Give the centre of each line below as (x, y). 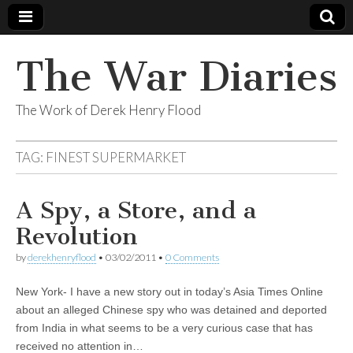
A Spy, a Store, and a (136, 210)
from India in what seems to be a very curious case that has (164, 328)
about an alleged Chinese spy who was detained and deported (171, 310)
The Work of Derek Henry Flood (108, 110)
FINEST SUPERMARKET (116, 157)
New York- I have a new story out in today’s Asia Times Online (169, 292)
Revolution (77, 236)
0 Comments (192, 257)
